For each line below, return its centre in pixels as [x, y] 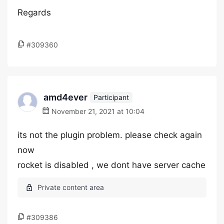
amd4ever [65, 97]
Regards [34, 12]
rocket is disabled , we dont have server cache [111, 165]
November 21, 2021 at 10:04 [97, 111]
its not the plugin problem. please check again [110, 135]
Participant [111, 97]
